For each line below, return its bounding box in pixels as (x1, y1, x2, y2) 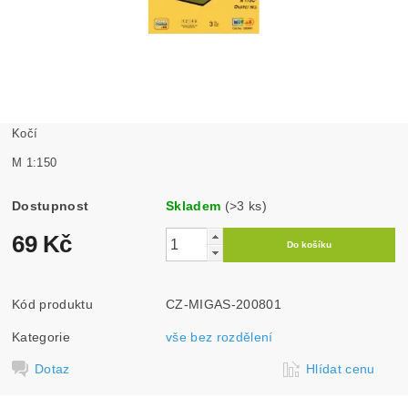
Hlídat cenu (306, 361, 375, 376)
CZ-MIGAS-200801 (166, 296, 281, 311)
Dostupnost (12, 198, 89, 213)
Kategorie (12, 329, 70, 344)
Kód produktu (12, 296, 93, 311)
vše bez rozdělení (166, 329, 273, 344)
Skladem (166, 198, 221, 213)
